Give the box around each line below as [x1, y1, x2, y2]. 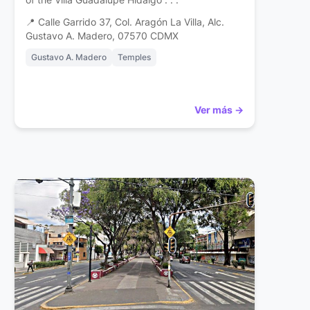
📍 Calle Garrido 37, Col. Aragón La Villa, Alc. [26, 17, 225, 28]
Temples [118, 52, 152, 63]
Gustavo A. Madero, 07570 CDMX [26, 30, 179, 42]
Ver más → [194, 104, 244, 116]
